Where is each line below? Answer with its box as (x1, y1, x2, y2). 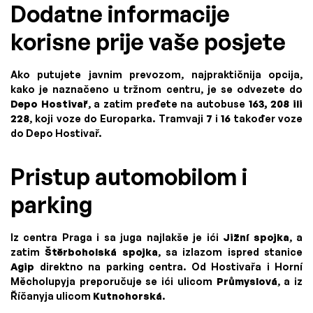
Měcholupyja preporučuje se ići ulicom (10, 275, 217, 288)
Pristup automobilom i (10, 163, 247, 191)
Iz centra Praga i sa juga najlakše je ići (10, 231, 224, 244)
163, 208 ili (248, 98, 303, 110)
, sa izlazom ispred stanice (157, 246, 303, 259)
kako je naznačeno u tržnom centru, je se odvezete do (10, 83, 303, 96)
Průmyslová (216, 275, 277, 288)
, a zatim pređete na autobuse (87, 98, 249, 110)
